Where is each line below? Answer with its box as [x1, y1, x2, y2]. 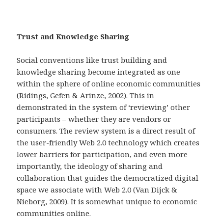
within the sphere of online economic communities [17, 79, 201, 89]
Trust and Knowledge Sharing [17, 31, 130, 42]
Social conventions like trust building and [17, 55, 167, 65]
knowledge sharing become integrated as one [17, 67, 181, 77]
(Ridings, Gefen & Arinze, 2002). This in [17, 90, 155, 101]
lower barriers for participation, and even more [17, 149, 188, 160]
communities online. [17, 208, 91, 219]
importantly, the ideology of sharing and [17, 161, 163, 171]
